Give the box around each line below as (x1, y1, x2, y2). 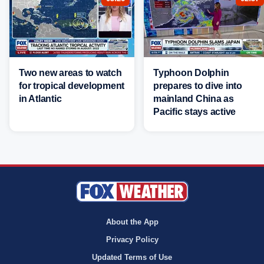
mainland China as (153, 93, 234, 104)
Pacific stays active (153, 106, 236, 117)
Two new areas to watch (19, 67, 122, 78)
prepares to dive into (153, 80, 242, 91)
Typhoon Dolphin (153, 67, 229, 78)
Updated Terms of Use (92, 253, 172, 262)
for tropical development (19, 80, 124, 91)
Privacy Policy (105, 235, 159, 244)
